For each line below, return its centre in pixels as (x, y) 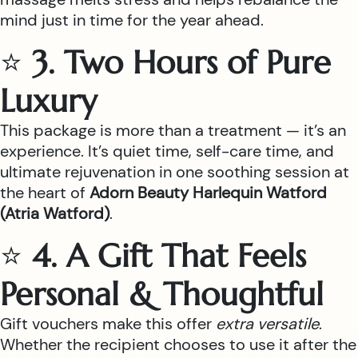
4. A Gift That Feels (169, 256)
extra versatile (267, 324)
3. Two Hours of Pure (181, 62)
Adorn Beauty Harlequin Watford (208, 193)
